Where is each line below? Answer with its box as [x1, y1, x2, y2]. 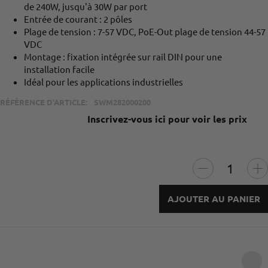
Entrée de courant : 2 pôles [24, 13, 132, 25]
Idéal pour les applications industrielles [24, 75, 183, 87]
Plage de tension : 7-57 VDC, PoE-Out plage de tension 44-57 [24, 25, 266, 37]
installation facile [24, 63, 95, 75]
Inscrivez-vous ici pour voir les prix [87, 112, 247, 126]
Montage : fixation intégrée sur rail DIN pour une [24, 50, 222, 62]
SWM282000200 [93, 96, 151, 107]
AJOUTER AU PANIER [167, 193, 260, 205]
